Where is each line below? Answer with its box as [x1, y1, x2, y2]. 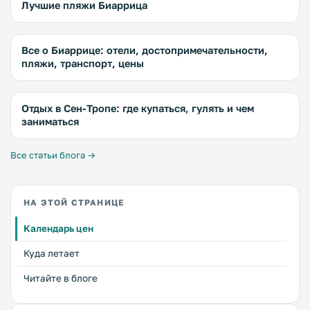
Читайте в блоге [24, 273, 98, 284]
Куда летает [24, 248, 80, 259]
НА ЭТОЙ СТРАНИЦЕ [24, 197, 125, 208]
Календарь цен [24, 223, 93, 234]
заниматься [21, 116, 79, 127]
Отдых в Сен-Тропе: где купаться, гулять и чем [21, 102, 254, 114]
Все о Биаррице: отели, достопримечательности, [21, 44, 268, 56]
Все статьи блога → [10, 149, 95, 161]
